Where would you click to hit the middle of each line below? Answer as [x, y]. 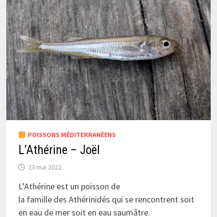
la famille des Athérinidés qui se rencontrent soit [106, 200]
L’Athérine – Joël [59, 150]
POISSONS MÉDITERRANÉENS [71, 135]
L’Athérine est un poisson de [69, 186]
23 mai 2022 [45, 167]
